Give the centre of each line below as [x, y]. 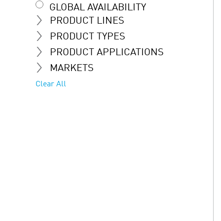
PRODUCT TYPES [88, 37]
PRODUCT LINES [87, 21]
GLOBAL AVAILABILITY [98, 8]
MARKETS [72, 68]
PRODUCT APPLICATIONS [107, 53]
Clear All [51, 84]
